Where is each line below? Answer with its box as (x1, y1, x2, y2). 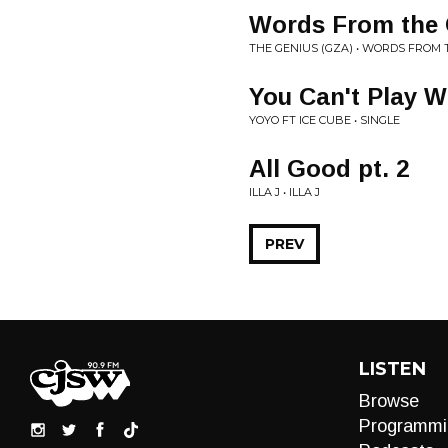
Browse (358, 391, 419, 411)
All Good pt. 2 (249, 155, 409, 182)
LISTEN (358, 358, 426, 380)
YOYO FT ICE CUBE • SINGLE (249, 113, 400, 127)
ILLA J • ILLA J (249, 185, 320, 199)
